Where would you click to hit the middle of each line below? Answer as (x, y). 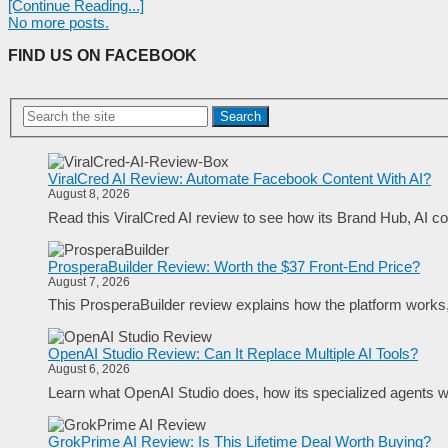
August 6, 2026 (89, 369)
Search (241, 116)
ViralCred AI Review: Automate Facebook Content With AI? (239, 178)
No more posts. (58, 23)
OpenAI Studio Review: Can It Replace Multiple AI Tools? (233, 353)
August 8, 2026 (89, 194)
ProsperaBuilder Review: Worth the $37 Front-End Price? (234, 266)
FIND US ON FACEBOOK (102, 56)
